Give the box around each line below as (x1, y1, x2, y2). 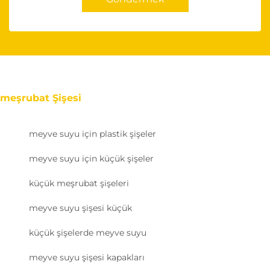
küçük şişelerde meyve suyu (29, 227, 146, 239)
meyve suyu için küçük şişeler (29, 153, 154, 165)
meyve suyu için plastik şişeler (29, 128, 156, 140)
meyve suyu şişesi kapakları (29, 252, 145, 263)
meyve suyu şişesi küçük (29, 202, 132, 214)
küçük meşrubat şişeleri (29, 178, 129, 189)
